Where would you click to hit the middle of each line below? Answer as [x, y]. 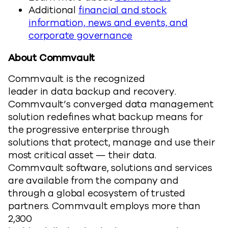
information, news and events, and [108, 23]
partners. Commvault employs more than [104, 206]
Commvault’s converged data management [111, 104]
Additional [53, 10]
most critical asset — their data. [82, 155]
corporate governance [81, 36]
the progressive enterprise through [89, 130]
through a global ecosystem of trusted [97, 193]
